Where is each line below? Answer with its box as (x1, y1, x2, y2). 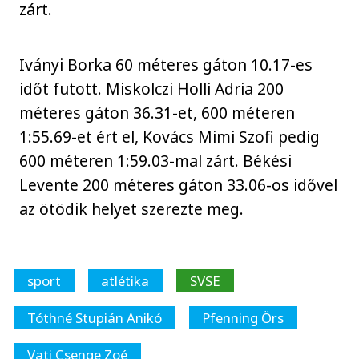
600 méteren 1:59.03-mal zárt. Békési (19, 149, 292, 171)
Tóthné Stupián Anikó (26, 309, 162, 328)
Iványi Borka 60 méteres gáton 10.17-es (19, 53, 313, 75)
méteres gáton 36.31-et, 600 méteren (19, 101, 296, 123)
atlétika (101, 272, 150, 291)
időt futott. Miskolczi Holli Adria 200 (19, 77, 284, 99)
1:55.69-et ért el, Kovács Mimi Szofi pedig (19, 125, 321, 147)
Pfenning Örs (202, 309, 284, 328)
